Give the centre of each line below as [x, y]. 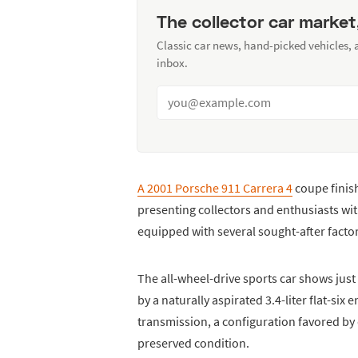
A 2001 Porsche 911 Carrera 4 [215, 187]
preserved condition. [193, 342]
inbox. [172, 62]
